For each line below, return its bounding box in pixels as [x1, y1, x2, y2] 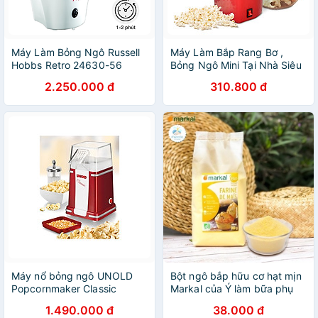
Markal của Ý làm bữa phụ [170, 283, 294, 295]
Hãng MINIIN [170, 84, 232, 97]
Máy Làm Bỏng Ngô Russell [11, 46, 141, 58]
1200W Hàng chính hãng [11, 72, 128, 84]
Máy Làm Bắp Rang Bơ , [170, 46, 284, 58]
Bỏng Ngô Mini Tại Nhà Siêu [170, 59, 302, 71]
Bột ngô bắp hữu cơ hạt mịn [170, 270, 302, 282]
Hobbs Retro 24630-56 [11, 59, 122, 71]
